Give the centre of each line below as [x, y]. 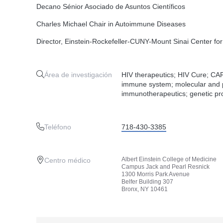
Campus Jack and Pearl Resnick [165, 167]
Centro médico [67, 160]
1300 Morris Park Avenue [155, 174]
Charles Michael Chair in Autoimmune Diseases [111, 24]
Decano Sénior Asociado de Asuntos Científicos [111, 6]
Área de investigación [78, 75]
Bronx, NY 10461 [144, 189]
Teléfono [57, 127]
